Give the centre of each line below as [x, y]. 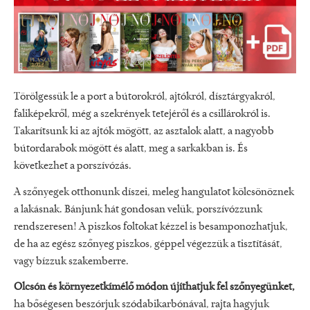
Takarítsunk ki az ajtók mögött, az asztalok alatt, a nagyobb [144, 131]
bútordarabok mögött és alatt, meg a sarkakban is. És [131, 148]
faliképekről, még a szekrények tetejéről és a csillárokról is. [142, 114]
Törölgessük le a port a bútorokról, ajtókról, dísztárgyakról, [145, 97]
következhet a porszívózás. [73, 166]
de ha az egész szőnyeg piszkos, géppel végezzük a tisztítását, [148, 244]
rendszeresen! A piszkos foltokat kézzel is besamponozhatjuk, [151, 227]
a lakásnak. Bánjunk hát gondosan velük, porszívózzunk [138, 209]
